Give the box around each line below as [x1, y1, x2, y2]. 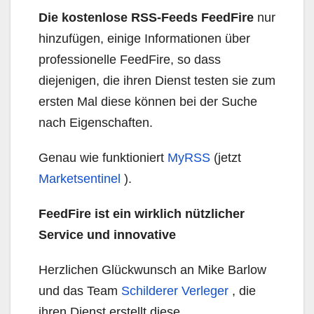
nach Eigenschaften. [39, 116, 153, 130]
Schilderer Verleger [121, 284, 228, 298]
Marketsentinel [39, 172, 121, 186]
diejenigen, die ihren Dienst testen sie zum [39, 74, 275, 88]
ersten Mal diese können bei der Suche [39, 95, 257, 109]
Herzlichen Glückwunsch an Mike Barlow [39, 263, 266, 277]
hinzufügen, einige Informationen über [39, 32, 250, 46]
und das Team [39, 284, 121, 298]
